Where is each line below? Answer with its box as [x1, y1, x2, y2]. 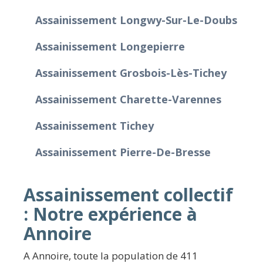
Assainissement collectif [23, 182, 233, 207]
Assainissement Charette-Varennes [35, 92, 221, 106]
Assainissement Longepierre [35, 39, 185, 53]
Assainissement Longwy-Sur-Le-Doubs [35, 12, 237, 27]
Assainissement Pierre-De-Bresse [35, 144, 211, 159]
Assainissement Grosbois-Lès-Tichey [35, 65, 227, 80]
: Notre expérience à [23, 201, 197, 226]
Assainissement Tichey [35, 118, 154, 133]
